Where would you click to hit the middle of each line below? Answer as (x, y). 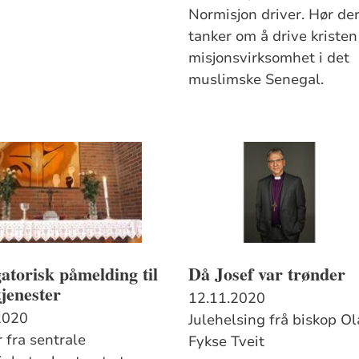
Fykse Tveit (227, 341)
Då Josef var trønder (267, 273)
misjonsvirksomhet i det (269, 57)
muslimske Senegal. (256, 79)
